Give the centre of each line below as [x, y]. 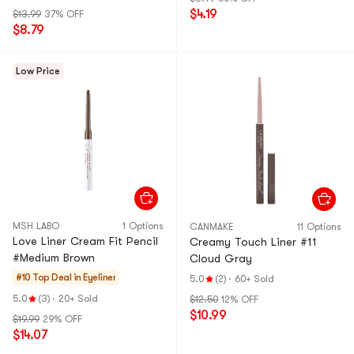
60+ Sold [254, 279]
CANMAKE [211, 227]
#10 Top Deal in [49, 277]
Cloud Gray [221, 258]
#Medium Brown [54, 258]
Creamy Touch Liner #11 [253, 242]
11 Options [319, 227]
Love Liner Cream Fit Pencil [85, 241]
